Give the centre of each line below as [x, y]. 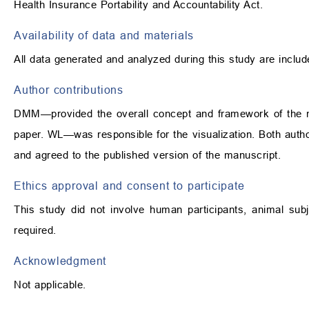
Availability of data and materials [104, 35]
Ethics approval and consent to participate [129, 185]
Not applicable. [50, 284]
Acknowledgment [60, 260]
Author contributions [69, 89]
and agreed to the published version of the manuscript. [147, 154]
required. [35, 230]
